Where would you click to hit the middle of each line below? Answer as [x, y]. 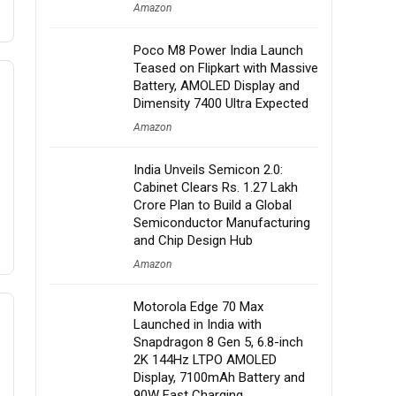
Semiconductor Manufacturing [222, 223]
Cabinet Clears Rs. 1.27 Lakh [216, 187]
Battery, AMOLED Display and [217, 86]
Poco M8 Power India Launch [218, 50]
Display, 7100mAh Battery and [219, 377]
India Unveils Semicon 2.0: [208, 170]
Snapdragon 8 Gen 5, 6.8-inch [218, 342]
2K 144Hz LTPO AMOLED [205, 360]
